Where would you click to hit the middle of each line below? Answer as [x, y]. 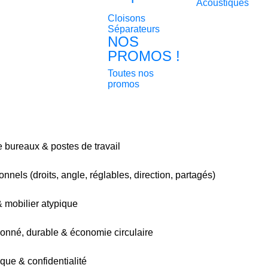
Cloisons [126, 18]
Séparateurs [133, 29]
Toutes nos [130, 73]
